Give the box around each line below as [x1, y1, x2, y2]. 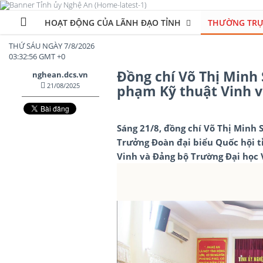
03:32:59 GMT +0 [9, 50, 65, 62]
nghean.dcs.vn [32, 69, 89, 80]
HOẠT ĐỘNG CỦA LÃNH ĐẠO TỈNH [45, 16, 183, 28]
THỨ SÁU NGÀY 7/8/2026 [9, 40, 95, 51]
